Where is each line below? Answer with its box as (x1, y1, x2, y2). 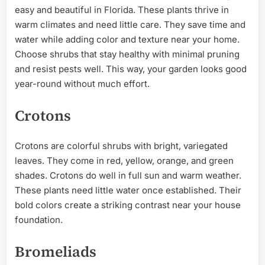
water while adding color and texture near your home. (15, 34, 240, 46)
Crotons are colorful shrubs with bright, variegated (15, 140, 228, 152)
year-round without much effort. (15, 78, 150, 90)
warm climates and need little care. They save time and (15, 19, 245, 31)
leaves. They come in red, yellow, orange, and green (15, 155, 234, 167)
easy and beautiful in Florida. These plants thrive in (15, 4, 229, 16)
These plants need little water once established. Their (15, 185, 241, 196)
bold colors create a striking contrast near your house (15, 199, 241, 211)
